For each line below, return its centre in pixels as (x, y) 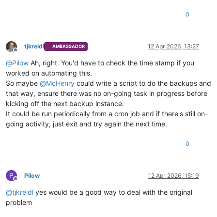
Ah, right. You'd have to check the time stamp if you (111, 62)
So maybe (23, 83)
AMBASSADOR (69, 46)
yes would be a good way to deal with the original (113, 192)
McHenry (60, 83)
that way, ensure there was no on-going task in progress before (107, 93)
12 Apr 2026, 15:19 (174, 175)
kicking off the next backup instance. (65, 103)
